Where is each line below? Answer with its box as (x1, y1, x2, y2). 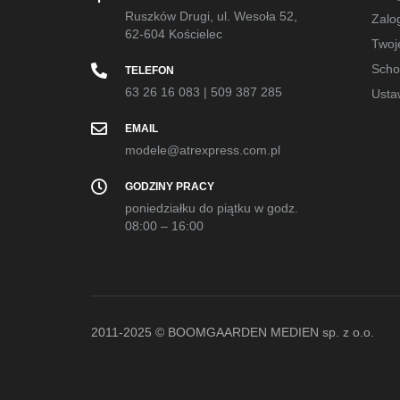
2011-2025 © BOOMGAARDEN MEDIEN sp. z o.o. (91, 325, 374, 339)
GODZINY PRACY (125, 180, 214, 193)
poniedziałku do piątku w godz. (125, 201, 298, 215)
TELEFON (125, 64, 174, 77)
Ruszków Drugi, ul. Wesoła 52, (125, 9, 297, 23)
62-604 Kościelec (125, 27, 222, 41)
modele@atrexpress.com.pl (125, 143, 280, 157)
